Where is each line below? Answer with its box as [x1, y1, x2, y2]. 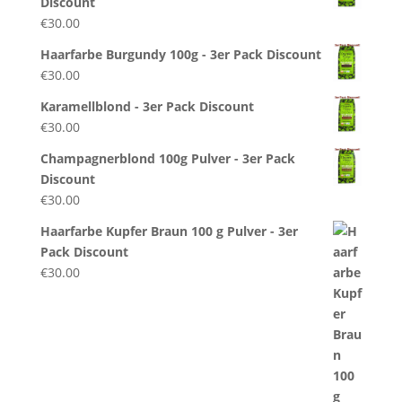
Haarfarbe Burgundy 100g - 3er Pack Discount [39, 45, 321, 63]
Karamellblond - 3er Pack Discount [39, 97, 254, 115]
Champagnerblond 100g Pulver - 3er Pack [39, 149, 295, 167]
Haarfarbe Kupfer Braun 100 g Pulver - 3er [39, 222, 298, 240]
